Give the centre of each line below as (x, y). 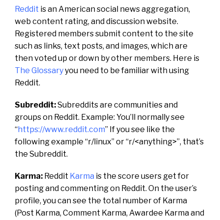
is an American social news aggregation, (114, 9)
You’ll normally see (151, 117)
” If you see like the (140, 129)
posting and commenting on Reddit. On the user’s (106, 188)
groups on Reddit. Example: (66, 117)
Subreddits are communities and (117, 105)
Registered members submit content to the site (104, 33)
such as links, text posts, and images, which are (101, 46)
